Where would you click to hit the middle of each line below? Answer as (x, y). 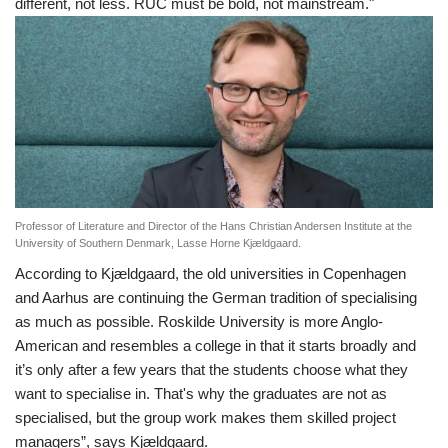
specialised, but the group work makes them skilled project (205, 417)
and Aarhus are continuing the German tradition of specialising (216, 297)
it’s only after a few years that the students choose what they (211, 369)
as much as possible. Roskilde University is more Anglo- (199, 321)
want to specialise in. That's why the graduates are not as (201, 393)
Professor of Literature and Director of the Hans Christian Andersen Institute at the (213, 225)
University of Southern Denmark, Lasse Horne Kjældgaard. (158, 242)
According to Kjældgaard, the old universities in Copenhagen (210, 273)
